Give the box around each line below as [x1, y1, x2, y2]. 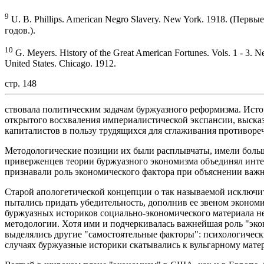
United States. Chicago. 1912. [5, 58, 116, 68]
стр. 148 [5, 78, 37, 88]
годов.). [5, 25, 35, 35]
